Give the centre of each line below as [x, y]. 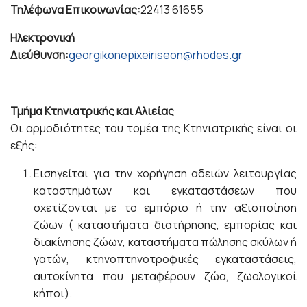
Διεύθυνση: [39, 55]
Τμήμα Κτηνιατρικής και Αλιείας [92, 111]
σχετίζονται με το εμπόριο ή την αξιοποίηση [165, 208]
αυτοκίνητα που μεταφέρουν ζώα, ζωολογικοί [165, 276]
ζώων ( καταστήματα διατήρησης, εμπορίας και [165, 225]
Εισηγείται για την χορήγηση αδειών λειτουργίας [165, 173]
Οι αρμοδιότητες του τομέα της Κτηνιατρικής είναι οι [153, 128]
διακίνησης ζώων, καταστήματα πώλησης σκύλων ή [165, 242]
